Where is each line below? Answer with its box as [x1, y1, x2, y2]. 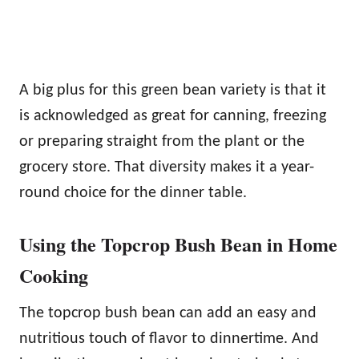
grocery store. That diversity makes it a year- [19, 159, 314, 175]
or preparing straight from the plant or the [19, 133, 305, 150]
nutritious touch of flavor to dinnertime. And [19, 330, 319, 347]
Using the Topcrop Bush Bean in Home [19, 229, 337, 258]
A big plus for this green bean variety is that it [19, 82, 326, 99]
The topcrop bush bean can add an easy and [19, 305, 317, 321]
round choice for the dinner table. [19, 184, 247, 201]
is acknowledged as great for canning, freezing [19, 107, 326, 124]
